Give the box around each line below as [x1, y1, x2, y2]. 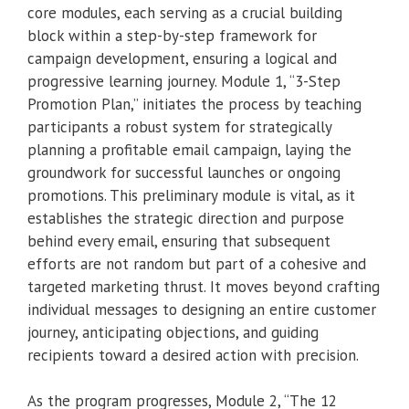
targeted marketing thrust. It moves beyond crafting [27, 276, 380, 297]
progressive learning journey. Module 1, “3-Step [27, 70, 341, 91]
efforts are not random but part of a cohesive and [27, 253, 366, 274]
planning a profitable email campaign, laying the [27, 139, 351, 160]
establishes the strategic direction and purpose [27, 207, 344, 228]
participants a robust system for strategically [27, 116, 331, 137]
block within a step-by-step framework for [27, 25, 317, 46]
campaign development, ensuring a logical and [27, 47, 337, 68]
